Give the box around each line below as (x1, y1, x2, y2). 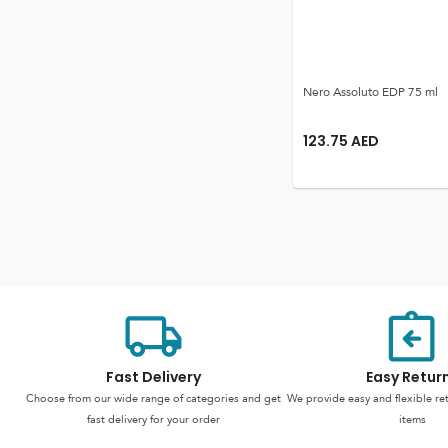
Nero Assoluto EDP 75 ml (302, 81, 438, 103)
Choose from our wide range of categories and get (26, 388, 282, 409)
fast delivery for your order (87, 409, 221, 430)
